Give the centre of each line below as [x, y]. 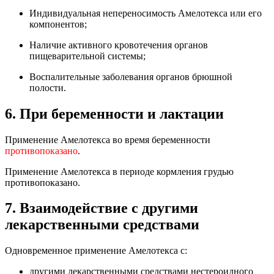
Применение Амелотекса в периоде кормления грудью [119, 171]
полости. [48, 87]
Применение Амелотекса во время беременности [108, 139]
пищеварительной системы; [87, 56]
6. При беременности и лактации [114, 113]
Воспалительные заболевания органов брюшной [131, 76]
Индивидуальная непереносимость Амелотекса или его [146, 13]
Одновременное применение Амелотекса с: [96, 251]
